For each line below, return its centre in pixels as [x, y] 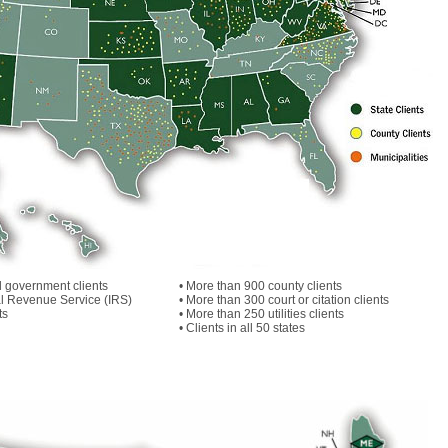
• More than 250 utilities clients [261, 314]
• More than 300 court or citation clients [283, 300]
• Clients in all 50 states [241, 328]
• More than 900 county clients [260, 286]
